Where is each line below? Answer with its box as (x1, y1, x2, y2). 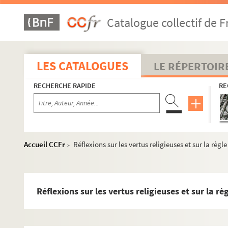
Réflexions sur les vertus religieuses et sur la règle (73, 139, 227, 149)
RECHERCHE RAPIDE (34, 81, 96, 90)
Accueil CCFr (24, 139, 65, 149)
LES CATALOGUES (37, 58, 128, 74)
